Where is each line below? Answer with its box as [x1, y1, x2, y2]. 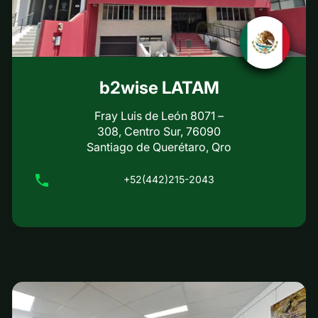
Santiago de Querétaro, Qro [87, 140, 231, 154]
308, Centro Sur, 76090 [97, 124, 221, 138]
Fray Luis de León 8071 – [94, 109, 224, 123]
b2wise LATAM [99, 77, 219, 98]
